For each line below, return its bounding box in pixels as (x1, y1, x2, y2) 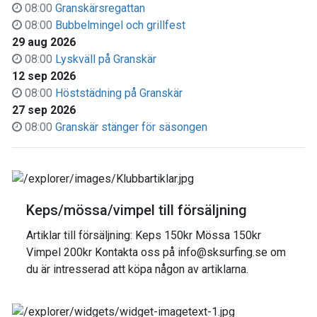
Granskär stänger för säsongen (55, 120, 207, 134)
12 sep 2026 (12, 69, 76, 83)
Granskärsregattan (55, 1, 145, 15)
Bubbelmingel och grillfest (55, 18, 185, 32)
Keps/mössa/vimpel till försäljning (26, 202, 247, 219)
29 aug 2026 (12, 35, 76, 49)
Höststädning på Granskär (55, 86, 183, 100)
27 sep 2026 (12, 103, 76, 117)
